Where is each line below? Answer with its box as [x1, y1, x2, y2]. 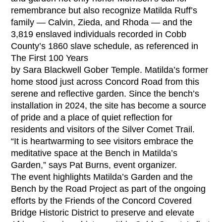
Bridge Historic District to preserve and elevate [11, 208, 195, 218]
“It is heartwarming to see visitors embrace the [11, 136, 194, 146]
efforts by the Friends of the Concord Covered [11, 196, 192, 206]
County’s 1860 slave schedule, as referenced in [11, 41, 199, 51]
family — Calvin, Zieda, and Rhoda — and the [11, 17, 193, 27]
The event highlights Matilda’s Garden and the [11, 172, 193, 182]
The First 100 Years [11, 53, 89, 63]
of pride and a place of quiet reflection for [11, 112, 173, 122]
